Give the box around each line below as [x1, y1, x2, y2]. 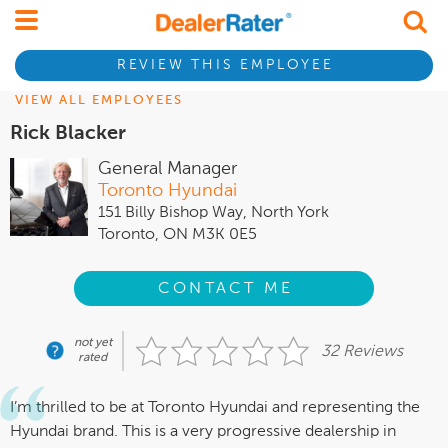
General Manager [98, 160, 237, 178]
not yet [73, 337, 112, 350]
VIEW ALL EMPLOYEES [15, 94, 183, 107]
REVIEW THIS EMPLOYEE [116, 58, 334, 73]
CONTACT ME [158, 280, 294, 297]
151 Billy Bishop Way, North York [98, 205, 329, 221]
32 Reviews [320, 344, 403, 361]
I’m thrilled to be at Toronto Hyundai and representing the [10, 400, 420, 417]
